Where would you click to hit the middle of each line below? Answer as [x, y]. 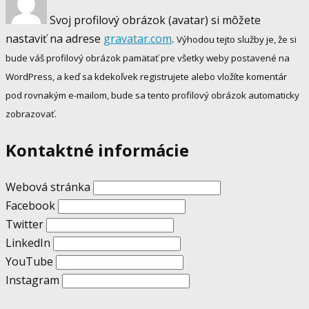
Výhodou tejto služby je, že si [237, 40]
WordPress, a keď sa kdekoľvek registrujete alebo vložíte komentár [146, 77]
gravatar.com [138, 39]
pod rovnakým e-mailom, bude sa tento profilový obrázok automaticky [152, 96]
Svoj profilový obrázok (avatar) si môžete [154, 20]
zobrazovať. [31, 114]
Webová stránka [48, 187]
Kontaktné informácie [97, 150]
